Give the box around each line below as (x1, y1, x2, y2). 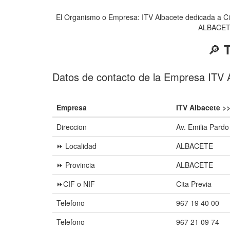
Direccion (56, 122, 87, 132)
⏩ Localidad (56, 141, 97, 151)
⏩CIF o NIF (56, 179, 95, 189)
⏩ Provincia (56, 160, 95, 170)
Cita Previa (176, 179, 212, 189)
